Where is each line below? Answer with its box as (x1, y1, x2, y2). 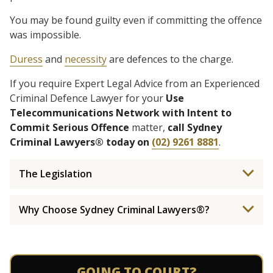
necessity (65, 52, 107, 66)
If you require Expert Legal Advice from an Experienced (10, 77, 260, 90)
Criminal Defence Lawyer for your (10, 91, 166, 105)
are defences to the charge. (107, 52, 233, 66)
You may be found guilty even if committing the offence (10, 13, 262, 27)
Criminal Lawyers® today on (10, 135, 152, 149)
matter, (129, 121, 168, 134)
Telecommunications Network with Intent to (10, 106, 232, 119)
